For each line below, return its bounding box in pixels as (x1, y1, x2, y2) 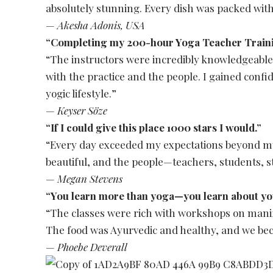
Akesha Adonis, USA (57, 18, 146, 32)
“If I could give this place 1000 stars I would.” (46, 121, 262, 135)
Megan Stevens (57, 172, 123, 186)
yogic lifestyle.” (46, 87, 117, 101)
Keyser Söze (57, 104, 108, 118)
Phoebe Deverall (57, 240, 128, 254)
